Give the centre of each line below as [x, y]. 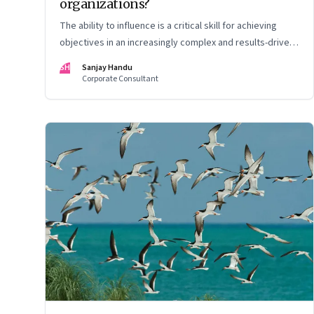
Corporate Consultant [120, 78]
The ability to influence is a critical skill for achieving [168, 26]
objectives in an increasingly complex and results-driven [177, 42]
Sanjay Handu [107, 67]
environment [86, 59]
